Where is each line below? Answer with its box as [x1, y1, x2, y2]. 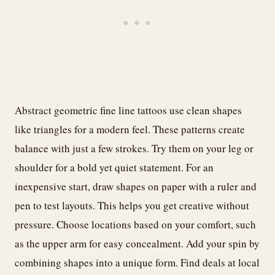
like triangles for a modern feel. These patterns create [15, 122, 245, 136]
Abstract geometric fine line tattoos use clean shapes [15, 103, 242, 117]
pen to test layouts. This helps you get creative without [15, 198, 249, 212]
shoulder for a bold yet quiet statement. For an [15, 160, 214, 174]
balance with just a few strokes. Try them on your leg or [15, 141, 254, 155]
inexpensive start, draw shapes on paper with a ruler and [15, 179, 257, 193]
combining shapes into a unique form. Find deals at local [15, 255, 260, 269]
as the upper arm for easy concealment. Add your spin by [15, 236, 260, 250]
